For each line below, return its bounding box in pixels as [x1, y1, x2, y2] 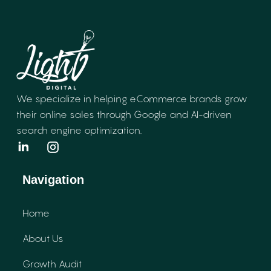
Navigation [22, 172, 84, 186]
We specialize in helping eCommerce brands [16, 93, 224, 105]
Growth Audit [22, 257, 82, 270]
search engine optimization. [16, 124, 142, 137]
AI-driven [191, 108, 232, 121]
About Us [22, 232, 64, 244]
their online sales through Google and [16, 108, 191, 121]
